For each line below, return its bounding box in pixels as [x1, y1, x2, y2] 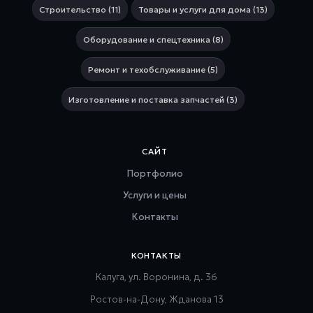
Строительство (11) [38, 3, 121, 15]
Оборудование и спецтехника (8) [82, 34, 224, 45]
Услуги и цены [123, 189, 187, 201]
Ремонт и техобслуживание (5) [88, 64, 218, 75]
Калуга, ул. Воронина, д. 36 [96, 270, 217, 283]
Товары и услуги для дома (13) [138, 3, 268, 15]
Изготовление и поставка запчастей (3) [68, 94, 238, 105]
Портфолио [126, 167, 183, 180]
